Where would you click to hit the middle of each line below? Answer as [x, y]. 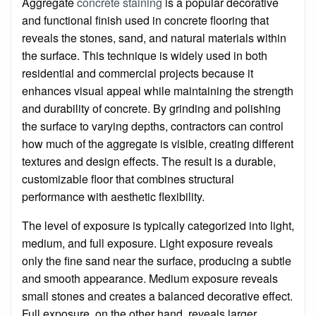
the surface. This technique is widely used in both [145, 55]
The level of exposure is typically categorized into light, [158, 225]
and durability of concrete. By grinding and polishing [151, 108]
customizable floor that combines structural [128, 178]
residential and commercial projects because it [138, 73]
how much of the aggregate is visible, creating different [158, 143]
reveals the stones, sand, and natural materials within [154, 37]
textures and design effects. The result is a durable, [149, 161]
